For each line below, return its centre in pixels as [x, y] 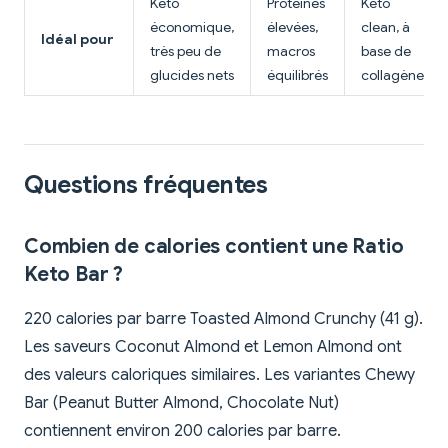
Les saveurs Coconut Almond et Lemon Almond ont [213, 347]
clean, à [385, 27]
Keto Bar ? [74, 275]
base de [386, 51]
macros [291, 51]
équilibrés [297, 75]
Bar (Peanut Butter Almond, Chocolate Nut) [181, 403]
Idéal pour [77, 39]
